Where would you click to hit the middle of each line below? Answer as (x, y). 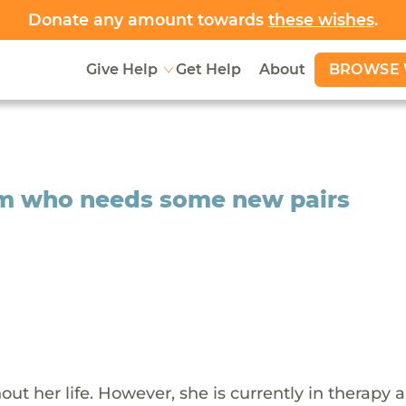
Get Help (208, 70)
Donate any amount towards (148, 19)
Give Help (121, 70)
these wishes (321, 19)
